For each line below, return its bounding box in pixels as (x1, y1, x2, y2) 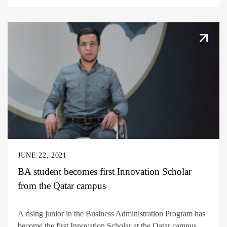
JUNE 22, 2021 (18, 151, 67, 159)
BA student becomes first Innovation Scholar (18, 166, 192, 177)
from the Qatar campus (18, 180, 106, 191)
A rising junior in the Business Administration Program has (18, 209, 205, 218)
